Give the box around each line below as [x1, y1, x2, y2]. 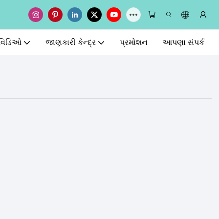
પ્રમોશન [120, 37, 148, 48]
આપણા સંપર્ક [162, 37, 204, 48]
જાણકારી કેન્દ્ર [45, 37, 96, 48]
